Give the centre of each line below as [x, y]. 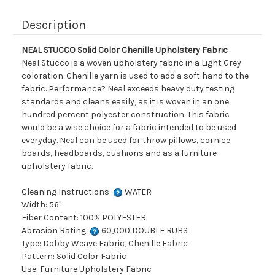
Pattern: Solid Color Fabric [74, 257]
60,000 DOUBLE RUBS [144, 231]
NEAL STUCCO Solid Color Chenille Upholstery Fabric [125, 50]
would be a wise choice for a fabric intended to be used [129, 128]
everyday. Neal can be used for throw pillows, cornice [126, 141]
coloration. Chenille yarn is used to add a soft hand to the [135, 76]
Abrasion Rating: [56, 231]
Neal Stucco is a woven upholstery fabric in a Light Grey [131, 63]
